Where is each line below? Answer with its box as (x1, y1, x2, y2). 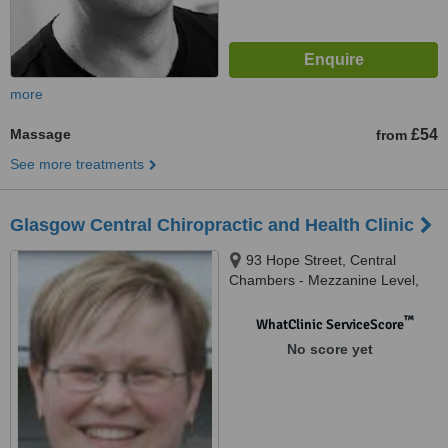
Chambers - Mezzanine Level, (229, 272, 419, 288)
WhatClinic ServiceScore (255, 316, 404, 333)
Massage (10, 126, 71, 142)
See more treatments (10, 156, 144, 172)
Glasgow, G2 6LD (229, 292, 340, 308)
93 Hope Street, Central (246, 252, 396, 268)
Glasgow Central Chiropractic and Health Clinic (10, 215, 414, 235)
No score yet (286, 341, 373, 357)
